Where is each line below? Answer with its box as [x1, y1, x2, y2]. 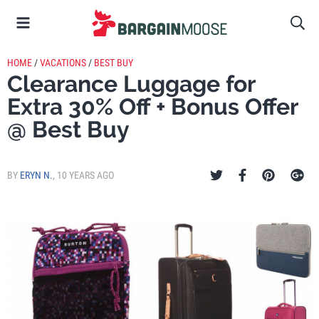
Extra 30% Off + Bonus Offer [7, 93, 298, 120]
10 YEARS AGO [57, 169, 114, 181]
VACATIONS [40, 57, 86, 68]
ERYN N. [20, 169, 53, 181]
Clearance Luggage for [7, 70, 255, 97]
